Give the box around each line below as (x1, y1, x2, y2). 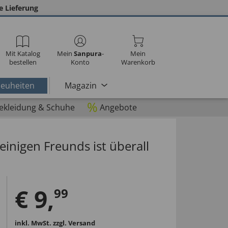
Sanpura (73, 49, 102, 58)
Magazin (64, 79, 97, 91)
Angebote (99, 102, 137, 113)
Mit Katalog (5, 49, 40, 58)
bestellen (9, 58, 37, 67)
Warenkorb (121, 58, 155, 67)
